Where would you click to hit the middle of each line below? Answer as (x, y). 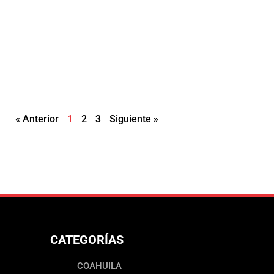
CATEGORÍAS (87, 240)
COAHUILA (99, 266)
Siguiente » (134, 119)
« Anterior (37, 119)
